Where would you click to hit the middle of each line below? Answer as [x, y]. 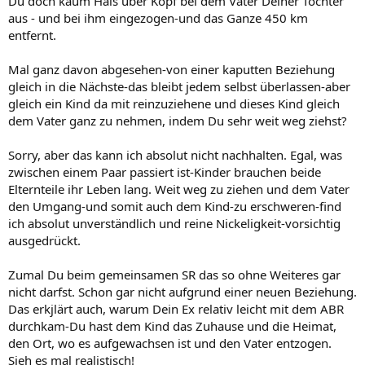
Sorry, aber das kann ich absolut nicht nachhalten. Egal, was [175, 154]
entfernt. [32, 35]
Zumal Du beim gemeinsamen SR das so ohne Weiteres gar [174, 274]
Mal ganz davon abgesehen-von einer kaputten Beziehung [172, 69]
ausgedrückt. [44, 240]
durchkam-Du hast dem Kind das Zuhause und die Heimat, [172, 325]
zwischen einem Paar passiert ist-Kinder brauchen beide [165, 172]
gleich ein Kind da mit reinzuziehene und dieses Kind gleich [174, 103]
